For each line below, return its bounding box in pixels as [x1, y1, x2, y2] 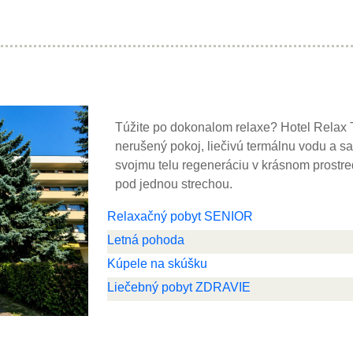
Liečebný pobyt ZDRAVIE [107, 281, 251, 294]
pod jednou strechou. [115, 177, 232, 191]
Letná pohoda [107, 233, 184, 247]
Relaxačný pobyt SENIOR [107, 210, 253, 223]
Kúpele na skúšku [107, 257, 207, 270]
